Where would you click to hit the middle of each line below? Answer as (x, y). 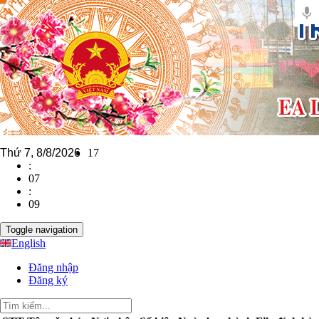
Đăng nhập (53, 267)
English (28, 243)
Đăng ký (48, 280)
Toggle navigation (42, 230)
